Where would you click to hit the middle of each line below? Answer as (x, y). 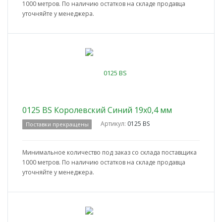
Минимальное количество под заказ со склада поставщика (110, 153)
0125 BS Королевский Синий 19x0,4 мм (97, 110)
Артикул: (114, 124)
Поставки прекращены (57, 124)
